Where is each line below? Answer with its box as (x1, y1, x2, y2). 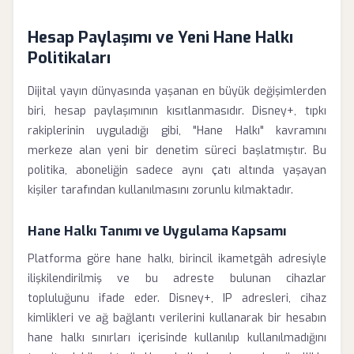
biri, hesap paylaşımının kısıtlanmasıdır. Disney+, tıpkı (28, 104, 326, 119)
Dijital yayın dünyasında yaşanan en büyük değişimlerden (28, 84, 326, 99)
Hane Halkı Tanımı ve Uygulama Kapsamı (28, 222, 286, 239)
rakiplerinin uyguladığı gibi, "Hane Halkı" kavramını (28, 123, 326, 138)
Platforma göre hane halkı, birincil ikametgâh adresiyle (28, 251, 326, 266)
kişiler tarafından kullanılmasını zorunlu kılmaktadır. (28, 183, 293, 198)
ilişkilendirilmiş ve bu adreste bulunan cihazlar (28, 271, 326, 286)
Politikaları (28, 47, 111, 69)
